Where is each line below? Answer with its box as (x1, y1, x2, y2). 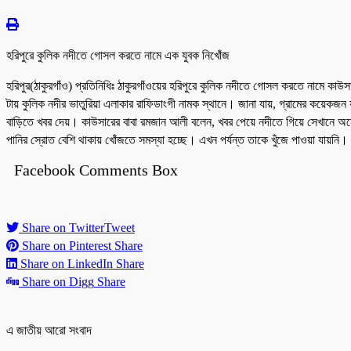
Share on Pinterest (22, 239, 111, 253)
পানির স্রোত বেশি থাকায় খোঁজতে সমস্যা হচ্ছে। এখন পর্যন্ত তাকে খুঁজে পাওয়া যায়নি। (6, 133, 348, 147)
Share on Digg (22, 275, 94, 289)
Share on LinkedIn (20, 257, 113, 271)
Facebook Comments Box (14, 161, 178, 179)
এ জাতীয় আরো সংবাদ (6, 324, 92, 338)
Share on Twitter (22, 221, 104, 235)
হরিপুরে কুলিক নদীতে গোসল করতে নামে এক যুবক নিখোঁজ (6, 49, 230, 63)
